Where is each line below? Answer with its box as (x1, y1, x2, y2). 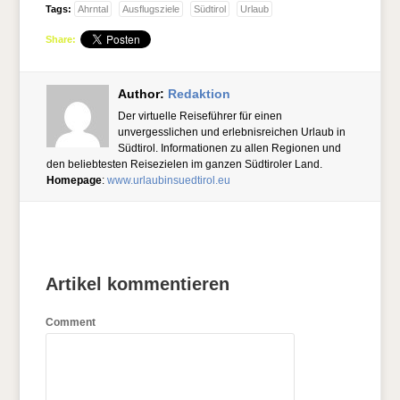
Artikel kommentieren (46, 274, 230, 295)
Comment (46, 316, 96, 329)
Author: (118, 87, 169, 102)
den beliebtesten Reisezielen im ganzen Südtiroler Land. (46, 158, 323, 171)
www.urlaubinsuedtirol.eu (107, 174, 231, 187)
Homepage (46, 174, 103, 187)
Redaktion (168, 87, 231, 102)
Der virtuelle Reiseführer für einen (118, 110, 283, 123)
